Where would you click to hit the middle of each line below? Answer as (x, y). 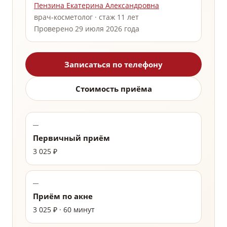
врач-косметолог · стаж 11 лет (86, 17)
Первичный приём (71, 138)
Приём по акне (63, 196)
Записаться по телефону (113, 65)
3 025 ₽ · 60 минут (64, 210)
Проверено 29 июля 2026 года (87, 29)
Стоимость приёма (113, 89)
